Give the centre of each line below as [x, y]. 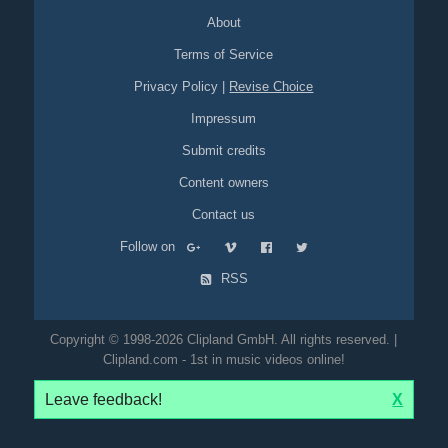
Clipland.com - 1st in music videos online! [223, 359]
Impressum [224, 118]
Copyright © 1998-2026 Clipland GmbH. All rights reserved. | [224, 339]
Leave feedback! [107, 399]
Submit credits [223, 150]
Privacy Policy [176, 86]
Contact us [224, 214]
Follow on [154, 246]
